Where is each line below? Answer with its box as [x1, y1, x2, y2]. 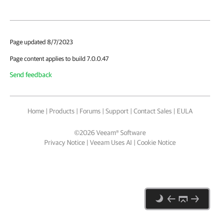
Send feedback [10, 71, 52, 79]
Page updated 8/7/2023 [10, 38, 73, 46]
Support [106, 107, 129, 115]
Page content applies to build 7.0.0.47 [10, 55, 109, 62]
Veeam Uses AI [90, 138, 132, 146]
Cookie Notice [137, 138, 176, 146]
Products [49, 107, 75, 115]
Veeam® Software [96, 129, 146, 137]
